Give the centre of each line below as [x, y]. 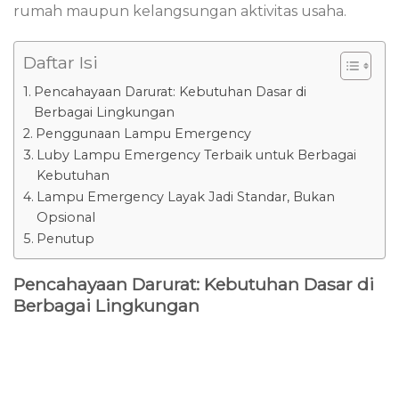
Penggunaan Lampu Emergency [143, 133]
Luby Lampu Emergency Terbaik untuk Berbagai [196, 155]
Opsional [65, 217]
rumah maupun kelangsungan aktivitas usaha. [180, 11]
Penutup [65, 238]
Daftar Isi [61, 62]
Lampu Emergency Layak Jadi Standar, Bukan [185, 196]
